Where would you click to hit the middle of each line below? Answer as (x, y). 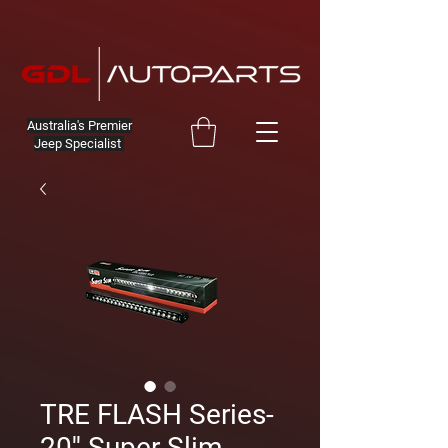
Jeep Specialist (79, 143)
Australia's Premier (79, 125)
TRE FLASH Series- (157, 414)
